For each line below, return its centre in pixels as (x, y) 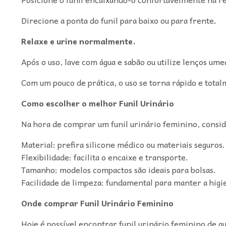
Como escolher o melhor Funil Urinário (97, 103)
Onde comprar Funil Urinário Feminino (97, 203)
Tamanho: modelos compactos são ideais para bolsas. (118, 169)
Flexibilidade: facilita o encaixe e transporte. (104, 157)
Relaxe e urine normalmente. (78, 41)
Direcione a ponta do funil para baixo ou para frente (117, 20)
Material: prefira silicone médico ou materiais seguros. (123, 144)
